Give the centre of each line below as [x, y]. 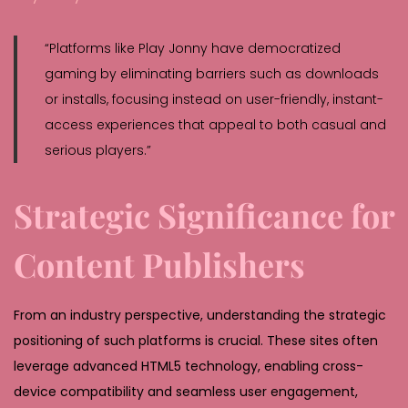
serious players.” [98, 150]
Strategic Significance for [204, 214]
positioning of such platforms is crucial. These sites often [196, 340]
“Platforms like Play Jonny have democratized [193, 48]
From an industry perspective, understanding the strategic [200, 315]
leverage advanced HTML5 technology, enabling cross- [189, 366]
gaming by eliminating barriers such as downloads [212, 73]
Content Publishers [159, 264]
